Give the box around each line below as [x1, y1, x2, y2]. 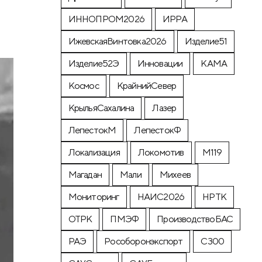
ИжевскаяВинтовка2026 [68, 35, 167, 47]
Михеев [159, 168, 191, 180]
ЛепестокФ [134, 124, 181, 136]
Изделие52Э [68, 57, 119, 69]
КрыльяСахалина [68, 102, 135, 113]
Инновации [137, 57, 183, 69]
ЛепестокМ [68, 124, 116, 136]
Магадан [68, 168, 102, 180]
